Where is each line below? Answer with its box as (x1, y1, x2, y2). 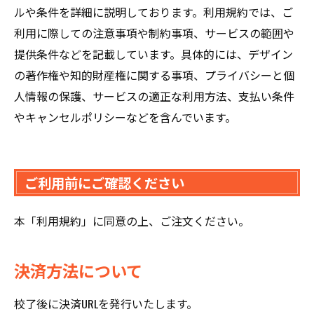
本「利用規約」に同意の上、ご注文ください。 (14, 212, 250, 229)
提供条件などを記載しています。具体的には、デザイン (14, 46, 293, 62)
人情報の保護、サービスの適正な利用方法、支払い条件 (14, 88, 294, 104)
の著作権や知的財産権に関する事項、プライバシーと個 (14, 67, 294, 83)
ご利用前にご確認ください (25, 172, 184, 193)
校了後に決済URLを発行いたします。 (14, 295, 198, 312)
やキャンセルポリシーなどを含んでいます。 (14, 109, 236, 125)
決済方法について (14, 258, 142, 282)
